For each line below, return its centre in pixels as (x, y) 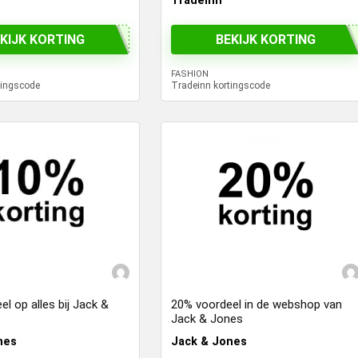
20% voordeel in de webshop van (257, 305)
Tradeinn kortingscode (221, 86)
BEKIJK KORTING (265, 39)
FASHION (190, 74)
